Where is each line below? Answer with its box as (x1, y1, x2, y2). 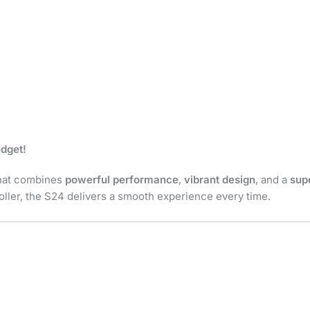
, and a (255, 172, 290, 186)
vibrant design (184, 172, 255, 186)
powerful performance (65, 172, 179, 186)
